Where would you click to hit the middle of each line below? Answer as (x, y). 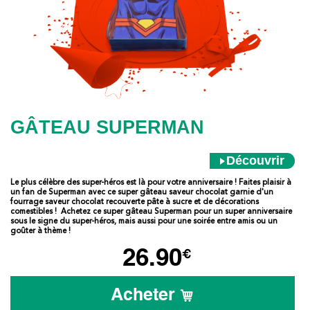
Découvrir (255, 161)
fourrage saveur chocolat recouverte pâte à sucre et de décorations (135, 202)
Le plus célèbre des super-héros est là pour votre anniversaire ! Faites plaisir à (151, 182)
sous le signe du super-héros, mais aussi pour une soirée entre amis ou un (144, 221)
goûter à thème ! (40, 231)
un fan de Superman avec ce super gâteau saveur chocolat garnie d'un (142, 192)
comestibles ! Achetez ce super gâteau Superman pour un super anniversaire (151, 211)
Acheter (146, 296)
